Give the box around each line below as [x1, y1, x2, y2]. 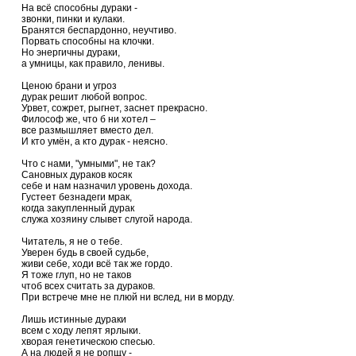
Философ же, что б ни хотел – [21, 113, 156, 125]
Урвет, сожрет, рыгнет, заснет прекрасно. [21, 102, 207, 114]
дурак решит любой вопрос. [21, 91, 147, 103]
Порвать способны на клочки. [21, 35, 159, 47]
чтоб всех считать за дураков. [21, 280, 155, 292]
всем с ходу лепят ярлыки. [21, 324, 141, 336]
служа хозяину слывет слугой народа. [21, 213, 192, 225]
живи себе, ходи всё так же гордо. [21, 257, 172, 269]
